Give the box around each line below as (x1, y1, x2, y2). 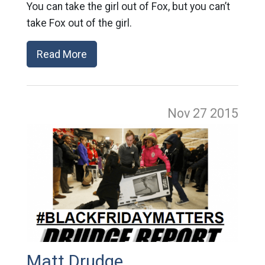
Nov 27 (167, 105, 211, 121)
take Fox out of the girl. (26, 17, 132, 29)
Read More (36, 47, 87, 60)
